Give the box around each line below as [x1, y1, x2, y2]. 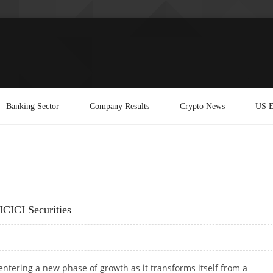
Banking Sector [6, 101, 59, 111]
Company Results [90, 101, 149, 111]
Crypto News [180, 101, 225, 111]
